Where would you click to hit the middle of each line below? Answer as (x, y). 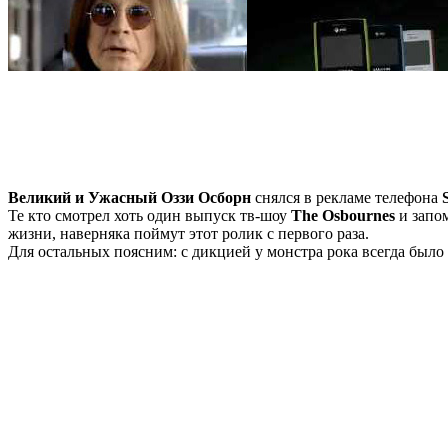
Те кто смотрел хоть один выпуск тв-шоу (149, 215)
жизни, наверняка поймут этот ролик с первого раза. (188, 233)
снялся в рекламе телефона (346, 197)
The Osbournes (343, 215)
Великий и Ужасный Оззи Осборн (129, 197)
